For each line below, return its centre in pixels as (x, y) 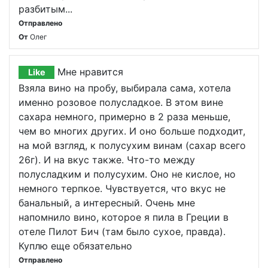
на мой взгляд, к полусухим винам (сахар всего (132, 145)
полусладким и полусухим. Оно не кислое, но (127, 174)
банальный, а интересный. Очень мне (107, 203)
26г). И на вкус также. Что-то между (107, 160)
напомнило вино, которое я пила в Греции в (124, 217)
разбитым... (45, 9)
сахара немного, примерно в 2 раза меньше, (124, 117)
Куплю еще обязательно (75, 246)
